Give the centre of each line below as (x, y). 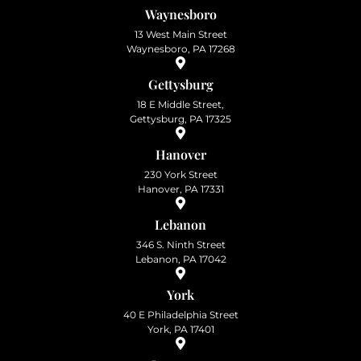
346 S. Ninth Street (180, 244)
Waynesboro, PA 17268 (180, 48)
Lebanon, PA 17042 (180, 259)
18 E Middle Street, (180, 104)
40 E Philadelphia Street (180, 314)
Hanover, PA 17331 (180, 189)
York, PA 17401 (180, 329)
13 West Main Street (180, 34)
